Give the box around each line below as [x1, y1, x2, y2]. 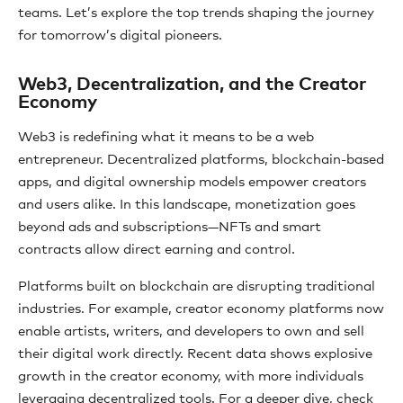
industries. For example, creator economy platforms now [18, 301, 384, 316]
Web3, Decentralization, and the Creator [18, 75, 366, 94]
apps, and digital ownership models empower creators [18, 175, 366, 189]
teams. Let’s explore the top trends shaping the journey [18, 5, 374, 20]
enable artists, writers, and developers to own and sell [18, 324, 364, 338]
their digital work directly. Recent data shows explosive [18, 346, 372, 361]
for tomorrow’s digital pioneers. [18, 28, 222, 42]
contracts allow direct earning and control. [18, 242, 295, 256]
